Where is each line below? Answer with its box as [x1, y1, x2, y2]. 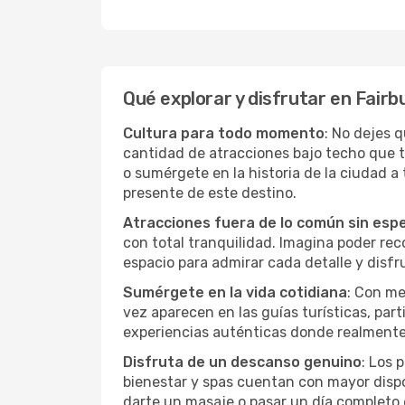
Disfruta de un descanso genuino [123, 353, 362, 371]
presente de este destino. [123, 184, 297, 202]
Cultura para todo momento [123, 125, 325, 142]
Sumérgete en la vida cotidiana [123, 284, 347, 301]
